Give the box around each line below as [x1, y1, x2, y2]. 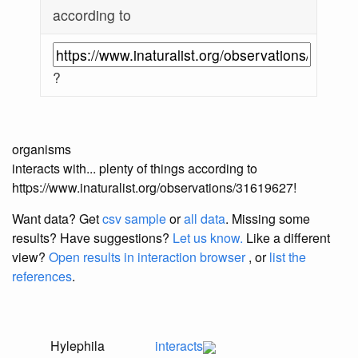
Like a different [243, 229, 330, 248]
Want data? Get [12, 209, 102, 229]
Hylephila [50, 336, 105, 356]
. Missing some [225, 209, 310, 229]
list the [269, 248, 306, 267]
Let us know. [173, 229, 243, 248]
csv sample [102, 209, 166, 229]
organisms [12, 140, 71, 159]
